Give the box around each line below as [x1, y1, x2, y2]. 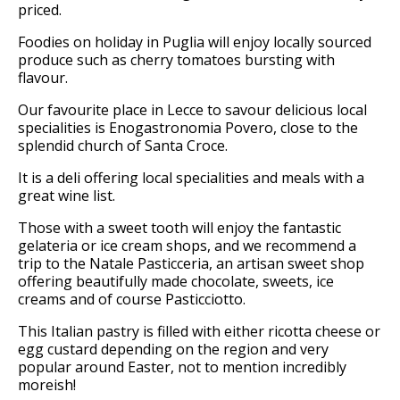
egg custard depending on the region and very [18, 339, 329, 360]
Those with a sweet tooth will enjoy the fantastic [18, 218, 341, 238]
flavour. [18, 68, 68, 88]
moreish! [18, 375, 76, 396]
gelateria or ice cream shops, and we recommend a [18, 236, 356, 256]
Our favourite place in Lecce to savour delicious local [18, 100, 367, 121]
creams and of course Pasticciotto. [18, 289, 246, 310]
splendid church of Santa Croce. [18, 136, 228, 156]
